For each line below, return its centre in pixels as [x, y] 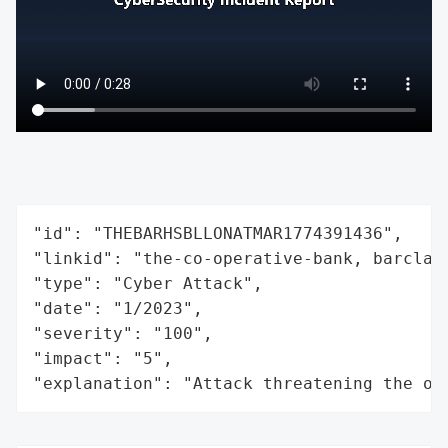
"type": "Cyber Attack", [148, 283]
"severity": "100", [123, 333]
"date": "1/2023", [118, 308]
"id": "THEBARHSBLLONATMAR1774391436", [218, 233]
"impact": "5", [103, 358]
